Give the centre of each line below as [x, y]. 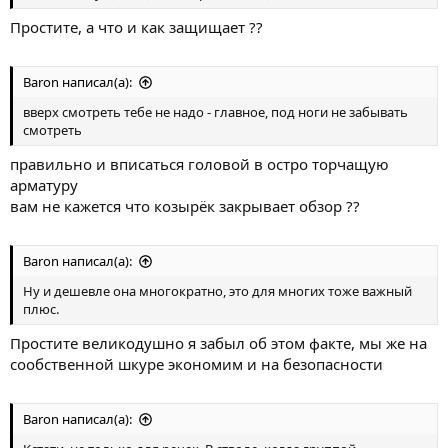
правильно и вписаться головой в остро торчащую [199, 163]
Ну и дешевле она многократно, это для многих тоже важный [217, 291]
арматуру [44, 184]
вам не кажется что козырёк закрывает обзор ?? [185, 205]
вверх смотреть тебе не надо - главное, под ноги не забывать [215, 112]
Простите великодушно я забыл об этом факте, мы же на [218, 342]
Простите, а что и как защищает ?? [136, 26]
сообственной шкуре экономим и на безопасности [196, 363]
